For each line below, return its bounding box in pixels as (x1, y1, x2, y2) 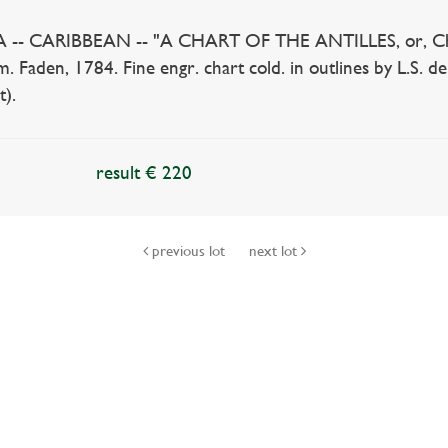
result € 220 (96, 162, 193, 183)
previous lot (147, 242, 229, 260)
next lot (248, 242, 301, 260)
